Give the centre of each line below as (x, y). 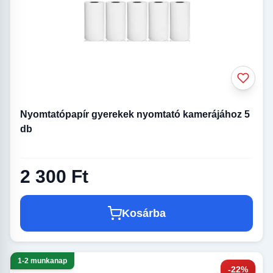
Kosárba (144, 214)
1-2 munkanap (42, 261)
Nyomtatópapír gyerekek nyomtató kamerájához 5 (135, 115)
